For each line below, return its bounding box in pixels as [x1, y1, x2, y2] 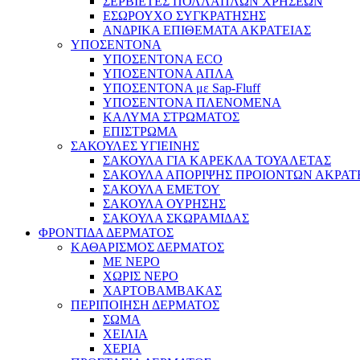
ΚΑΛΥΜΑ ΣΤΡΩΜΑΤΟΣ [103, 110, 239, 124]
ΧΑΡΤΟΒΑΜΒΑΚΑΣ [103, 284, 222, 297]
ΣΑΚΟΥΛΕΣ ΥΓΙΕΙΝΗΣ [71, 139, 199, 153]
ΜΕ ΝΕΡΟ [103, 255, 160, 268]
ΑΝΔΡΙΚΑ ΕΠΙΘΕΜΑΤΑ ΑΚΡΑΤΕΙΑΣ [103, 23, 311, 37]
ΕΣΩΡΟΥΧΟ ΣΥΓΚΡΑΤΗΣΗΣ [103, 9, 266, 22]
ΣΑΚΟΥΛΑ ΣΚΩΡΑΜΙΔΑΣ [103, 211, 249, 225]
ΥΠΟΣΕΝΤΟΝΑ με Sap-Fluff [103, 81, 260, 95]
